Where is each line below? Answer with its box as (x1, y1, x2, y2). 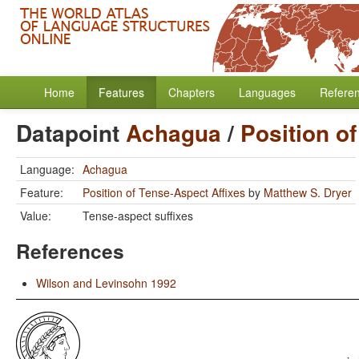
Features (99, 84, 144, 100)
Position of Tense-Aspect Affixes (83, 184, 245, 200)
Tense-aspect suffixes (83, 208, 193, 224)
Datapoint (16, 116, 126, 149)
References (16, 236, 124, 265)
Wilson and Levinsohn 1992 (36, 275, 176, 291)
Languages (239, 84, 296, 100)
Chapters (168, 84, 215, 100)
